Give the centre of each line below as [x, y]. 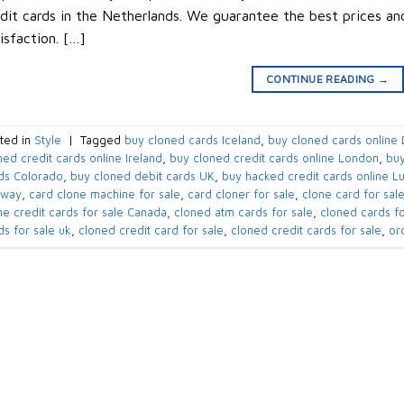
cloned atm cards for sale [243, 213]
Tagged [102, 141]
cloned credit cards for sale [306, 231]
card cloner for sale [241, 195]
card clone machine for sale [104, 195]
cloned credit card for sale [151, 231]
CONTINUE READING [322, 78]
